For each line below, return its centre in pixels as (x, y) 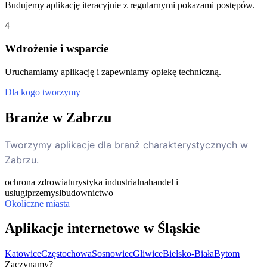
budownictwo (87, 193)
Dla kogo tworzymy (43, 92)
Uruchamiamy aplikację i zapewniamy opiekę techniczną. (113, 72)
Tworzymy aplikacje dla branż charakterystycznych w (126, 145)
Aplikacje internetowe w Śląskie (103, 229)
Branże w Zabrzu (58, 117)
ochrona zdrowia (36, 182)
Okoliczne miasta (37, 203)
